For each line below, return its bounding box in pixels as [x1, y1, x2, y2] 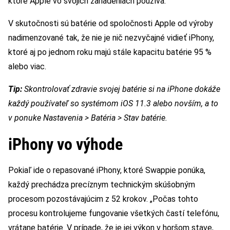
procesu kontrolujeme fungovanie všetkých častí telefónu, [8, 208, 219, 218]
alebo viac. [8, 61, 48, 71]
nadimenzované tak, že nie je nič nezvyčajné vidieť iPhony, [8, 32, 214, 43]
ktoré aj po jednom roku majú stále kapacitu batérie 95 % [8, 47, 212, 57]
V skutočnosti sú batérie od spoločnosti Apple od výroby [8, 18, 213, 28]
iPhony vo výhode [8, 134, 123, 154]
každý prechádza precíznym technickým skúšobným [8, 179, 195, 189]
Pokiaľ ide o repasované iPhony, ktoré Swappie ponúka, [8, 165, 205, 175]
